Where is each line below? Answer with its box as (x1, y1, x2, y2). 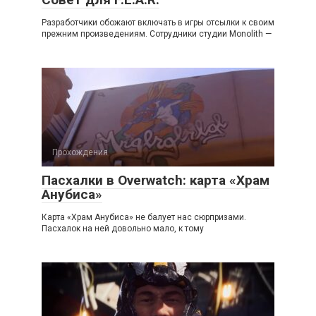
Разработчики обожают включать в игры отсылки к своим (42, 18, 274, 28)
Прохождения (52, 147, 108, 157)
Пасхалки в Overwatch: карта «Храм (42, 172, 269, 188)
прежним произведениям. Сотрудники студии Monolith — (42, 29, 272, 39)
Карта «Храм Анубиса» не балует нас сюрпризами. (42, 212, 246, 222)
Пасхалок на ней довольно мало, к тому (42, 224, 204, 233)
